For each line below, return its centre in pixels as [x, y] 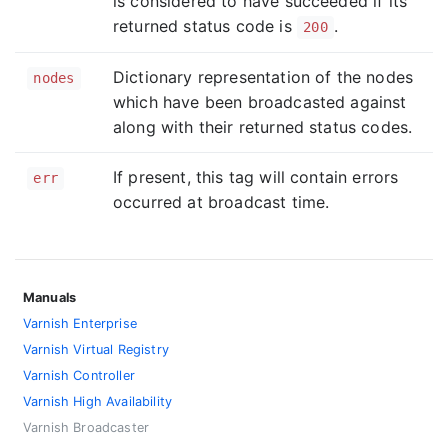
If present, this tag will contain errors [256, 177]
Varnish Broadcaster [86, 428]
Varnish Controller [79, 376]
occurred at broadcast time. [221, 202]
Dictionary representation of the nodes [263, 77]
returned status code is [205, 26]
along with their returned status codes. [263, 127]
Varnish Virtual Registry [96, 350]
